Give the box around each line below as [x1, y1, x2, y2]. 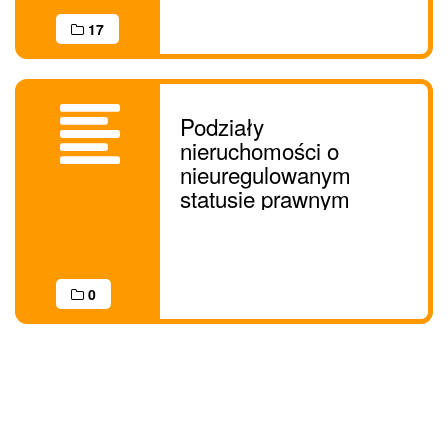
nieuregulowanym [180, 158, 351, 190]
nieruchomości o [180, 134, 339, 166]
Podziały [180, 110, 264, 142]
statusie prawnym [180, 182, 350, 214]
